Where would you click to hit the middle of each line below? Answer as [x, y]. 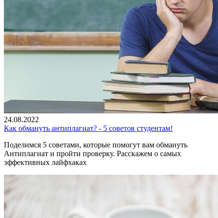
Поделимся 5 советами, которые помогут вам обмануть [96, 145]
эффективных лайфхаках [45, 162]
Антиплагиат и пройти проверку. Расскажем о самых [92, 153]
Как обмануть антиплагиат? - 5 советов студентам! [88, 128]
